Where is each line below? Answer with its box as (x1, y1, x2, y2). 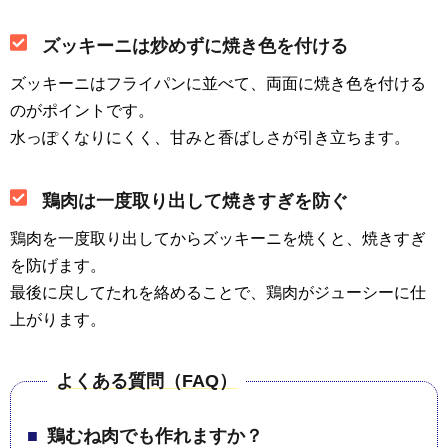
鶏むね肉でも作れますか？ (46, 425, 263, 446)
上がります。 (10, 310, 106, 328)
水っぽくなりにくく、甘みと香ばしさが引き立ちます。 (10, 128, 410, 146)
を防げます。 (10, 256, 106, 274)
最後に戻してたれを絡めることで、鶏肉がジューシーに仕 (10, 283, 426, 301)
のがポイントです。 (10, 101, 154, 119)
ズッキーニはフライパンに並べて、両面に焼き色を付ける (10, 74, 426, 92)
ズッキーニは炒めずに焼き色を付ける (41, 36, 348, 57)
